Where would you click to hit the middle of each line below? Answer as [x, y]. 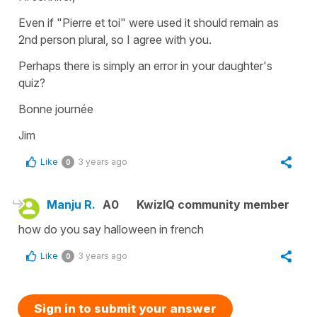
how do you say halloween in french [111, 229]
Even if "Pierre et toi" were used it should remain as [149, 22]
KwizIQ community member [213, 204]
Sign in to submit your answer [125, 308]
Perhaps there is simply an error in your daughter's [145, 65]
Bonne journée [56, 109]
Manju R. [71, 204]
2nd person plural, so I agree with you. [115, 39]
